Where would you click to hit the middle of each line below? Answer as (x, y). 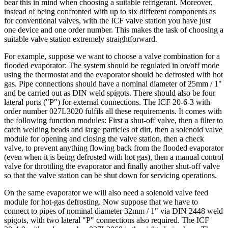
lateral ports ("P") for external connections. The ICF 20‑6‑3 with (107, 102)
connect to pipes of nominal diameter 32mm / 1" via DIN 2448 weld (113, 211)
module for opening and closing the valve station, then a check (104, 138)
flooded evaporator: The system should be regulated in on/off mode (112, 65)
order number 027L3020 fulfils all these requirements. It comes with (113, 111)
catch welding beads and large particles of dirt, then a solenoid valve (113, 129)
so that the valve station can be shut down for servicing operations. (110, 175)
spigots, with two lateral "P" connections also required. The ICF (107, 220)
